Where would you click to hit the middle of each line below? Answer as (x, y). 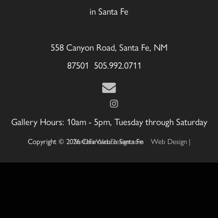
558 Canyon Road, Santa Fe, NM (109, 47)
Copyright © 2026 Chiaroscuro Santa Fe (89, 142)
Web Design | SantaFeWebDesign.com (109, 142)
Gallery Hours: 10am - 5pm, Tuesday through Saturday (109, 122)
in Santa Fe (109, 11)
